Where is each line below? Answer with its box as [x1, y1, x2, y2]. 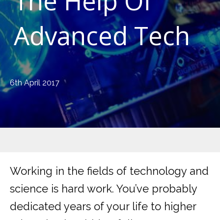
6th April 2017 [10, 78, 59, 87]
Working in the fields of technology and [10, 165, 209, 178]
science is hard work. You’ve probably [10, 182, 197, 195]
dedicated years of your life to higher [10, 200, 196, 213]
